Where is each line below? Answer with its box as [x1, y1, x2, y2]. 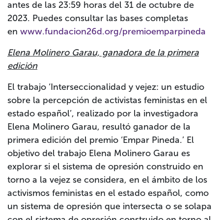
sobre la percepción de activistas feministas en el [7, 95, 207, 106]
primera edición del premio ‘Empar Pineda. [7, 135, 182, 146]
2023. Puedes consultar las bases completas [7, 13, 188, 24]
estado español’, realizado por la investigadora [7, 108, 198, 119]
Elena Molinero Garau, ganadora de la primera [7, 47, 199, 58]
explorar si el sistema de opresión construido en [7, 161, 203, 172]
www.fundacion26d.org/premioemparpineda [20, 26, 206, 37]
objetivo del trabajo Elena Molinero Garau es [7, 148, 190, 159]
